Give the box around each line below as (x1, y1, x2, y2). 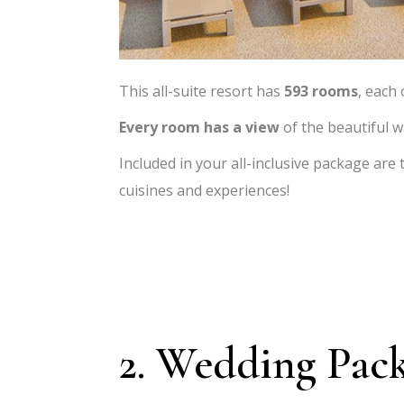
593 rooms (284, 81, 358, 102)
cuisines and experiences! (119, 180, 293, 201)
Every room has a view (119, 117, 280, 138)
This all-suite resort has (119, 81, 284, 102)
